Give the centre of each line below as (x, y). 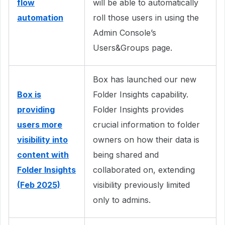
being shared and (126, 154)
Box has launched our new (145, 79)
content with (43, 154)
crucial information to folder (146, 124)
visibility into (42, 139)
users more (40, 124)
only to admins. (122, 200)
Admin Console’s (125, 32)
